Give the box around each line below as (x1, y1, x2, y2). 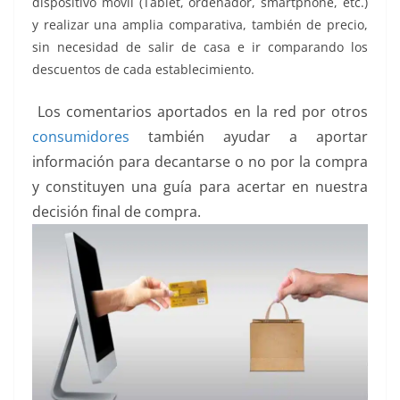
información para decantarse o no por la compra (32, 152, 368, 172)
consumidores (32, 127, 129, 147)
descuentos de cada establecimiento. (32, 61, 254, 79)
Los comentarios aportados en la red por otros (32, 102, 368, 122)
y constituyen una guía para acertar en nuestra (32, 177, 368, 197)
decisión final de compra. (32, 202, 201, 222)
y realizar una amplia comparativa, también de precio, (32, 16, 368, 34)
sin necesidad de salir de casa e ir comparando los (32, 38, 368, 56)
